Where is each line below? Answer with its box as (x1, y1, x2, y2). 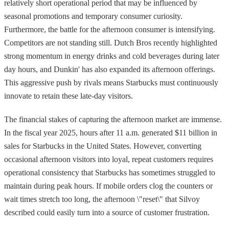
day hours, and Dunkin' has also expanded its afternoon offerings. (4, 64, 215, 74)
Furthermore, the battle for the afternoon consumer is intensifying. (4, 25, 215, 34)
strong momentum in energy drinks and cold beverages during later (4, 51, 219, 60)
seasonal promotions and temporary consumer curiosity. (4, 11, 182, 20)
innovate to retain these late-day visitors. (4, 91, 133, 100)
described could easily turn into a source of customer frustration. (4, 208, 210, 217)
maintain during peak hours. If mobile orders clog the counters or (4, 181, 213, 190)
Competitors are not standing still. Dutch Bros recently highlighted (4, 38, 217, 47)
